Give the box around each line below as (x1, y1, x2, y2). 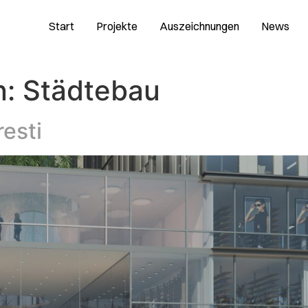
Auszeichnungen (159, 19, 239, 33)
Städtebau (23, 74, 160, 107)
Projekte (96, 19, 137, 33)
